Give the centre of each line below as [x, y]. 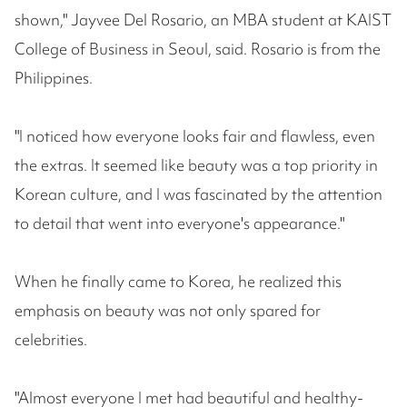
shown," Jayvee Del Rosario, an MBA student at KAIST [203, 20]
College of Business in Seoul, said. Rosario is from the [198, 49]
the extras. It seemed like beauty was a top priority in [196, 165]
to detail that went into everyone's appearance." [179, 223]
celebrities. [51, 340]
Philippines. [54, 78]
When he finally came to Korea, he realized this [178, 282]
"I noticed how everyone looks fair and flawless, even [195, 136]
